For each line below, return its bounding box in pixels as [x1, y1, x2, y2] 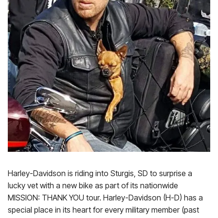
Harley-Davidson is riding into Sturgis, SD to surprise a [8, 168, 192, 178]
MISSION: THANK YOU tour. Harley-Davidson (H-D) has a [8, 193, 203, 202]
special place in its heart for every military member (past [8, 205, 199, 215]
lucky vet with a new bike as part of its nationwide [8, 181, 178, 190]
